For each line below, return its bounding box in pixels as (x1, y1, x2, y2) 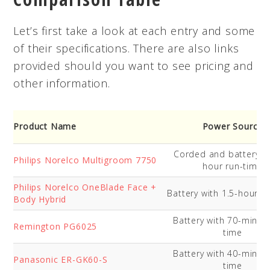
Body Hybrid (13, 193, 67, 205)
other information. (13, 75, 110, 90)
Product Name (13, 120, 77, 132)
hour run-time (202, 160, 263, 172)
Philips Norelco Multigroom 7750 (13, 154, 157, 166)
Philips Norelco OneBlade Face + (13, 181, 157, 193)
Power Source (202, 120, 263, 132)
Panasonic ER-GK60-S (13, 253, 108, 265)
